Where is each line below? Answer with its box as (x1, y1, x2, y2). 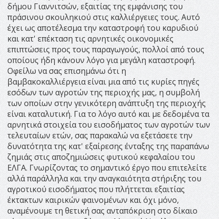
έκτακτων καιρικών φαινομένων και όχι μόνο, (7, 195, 179, 206)
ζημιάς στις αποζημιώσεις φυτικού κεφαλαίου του (7, 152, 195, 163)
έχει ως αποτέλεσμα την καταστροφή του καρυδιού (7, 22, 198, 34)
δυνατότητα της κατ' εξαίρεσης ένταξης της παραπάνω (7, 141, 209, 152)
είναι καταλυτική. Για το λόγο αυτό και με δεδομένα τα (7, 109, 209, 120)
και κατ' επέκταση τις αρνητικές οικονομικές (7, 33, 174, 44)
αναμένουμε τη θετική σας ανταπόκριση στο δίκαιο (7, 205, 197, 217)
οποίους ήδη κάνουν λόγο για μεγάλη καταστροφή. (7, 55, 196, 66)
